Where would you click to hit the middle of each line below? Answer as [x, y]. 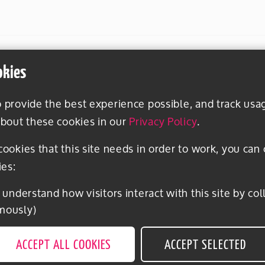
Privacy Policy [163, 122]
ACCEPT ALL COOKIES [64, 246]
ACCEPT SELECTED [205, 246]
